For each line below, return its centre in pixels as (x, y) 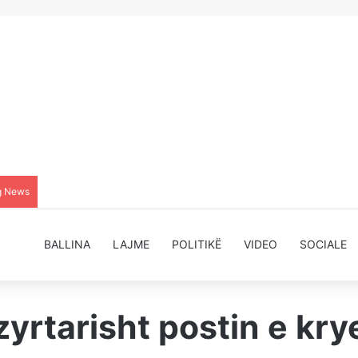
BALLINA (67, 244)
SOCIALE (323, 244)
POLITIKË (197, 244)
